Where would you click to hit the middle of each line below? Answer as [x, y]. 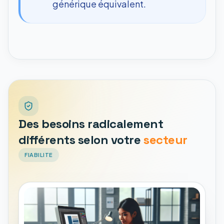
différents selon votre [80, 139]
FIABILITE [39, 154]
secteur [165, 139]
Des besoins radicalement [91, 123]
